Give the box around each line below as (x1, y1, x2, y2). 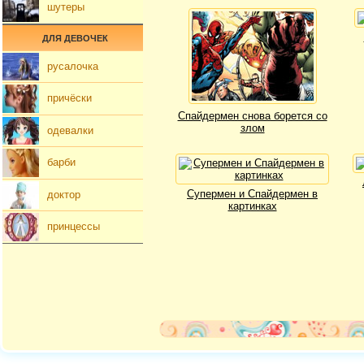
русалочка (47, 59, 98, 72)
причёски (47, 92, 92, 105)
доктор (47, 188, 80, 201)
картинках (227, 200, 277, 212)
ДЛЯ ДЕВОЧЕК (41, 32, 108, 43)
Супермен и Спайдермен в (187, 188, 318, 200)
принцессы (47, 220, 100, 233)
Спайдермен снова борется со (177, 110, 327, 122)
